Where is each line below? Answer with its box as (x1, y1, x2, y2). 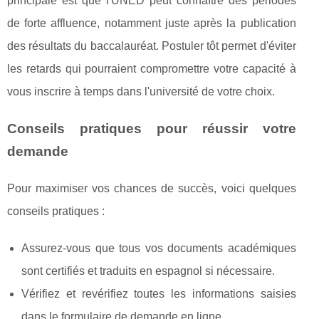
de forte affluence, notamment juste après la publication (7, 17, 296, 30)
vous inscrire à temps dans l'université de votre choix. (7, 85, 275, 98)
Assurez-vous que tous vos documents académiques (21, 242, 296, 255)
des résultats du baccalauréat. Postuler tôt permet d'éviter (7, 40, 296, 53)
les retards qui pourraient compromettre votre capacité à (7, 63, 296, 75)
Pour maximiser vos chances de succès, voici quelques (7, 182, 296, 195)
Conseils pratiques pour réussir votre (7, 121, 296, 137)
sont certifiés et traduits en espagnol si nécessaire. (21, 265, 275, 278)
